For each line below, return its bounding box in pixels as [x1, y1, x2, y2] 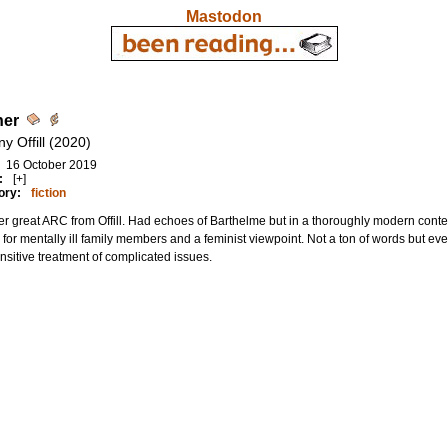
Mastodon [186, 8, 262, 25]
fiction [30, 186, 66, 200]
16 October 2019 [5, 158, 97, 172]
